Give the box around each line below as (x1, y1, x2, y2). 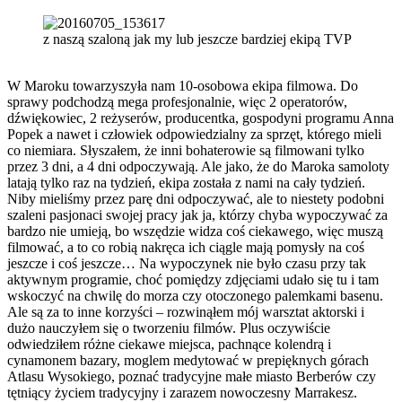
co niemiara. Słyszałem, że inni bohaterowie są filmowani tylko (7, 143, 364, 159)
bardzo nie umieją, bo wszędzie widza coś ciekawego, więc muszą (7, 223, 383, 240)
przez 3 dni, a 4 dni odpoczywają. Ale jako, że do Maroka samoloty (7, 159, 389, 175)
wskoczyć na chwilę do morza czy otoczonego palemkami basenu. (7, 288, 383, 304)
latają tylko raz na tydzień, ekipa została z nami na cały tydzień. (7, 175, 365, 191)
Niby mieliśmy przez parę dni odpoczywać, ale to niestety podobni (7, 191, 384, 207)
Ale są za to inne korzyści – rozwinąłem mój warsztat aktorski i (7, 304, 364, 320)
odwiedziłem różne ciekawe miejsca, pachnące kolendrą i (7, 336, 331, 353)
